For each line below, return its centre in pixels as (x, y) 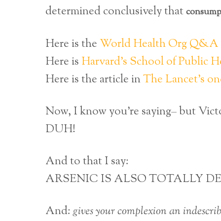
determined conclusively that (116, 11)
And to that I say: (87, 161)
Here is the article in (94, 79)
